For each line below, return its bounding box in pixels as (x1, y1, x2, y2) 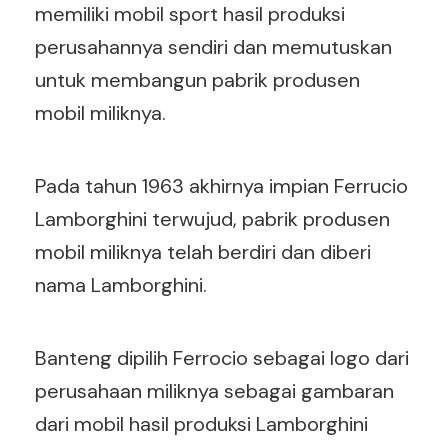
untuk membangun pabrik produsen (35, 67, 360, 93)
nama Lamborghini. (35, 272, 212, 298)
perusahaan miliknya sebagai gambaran (35, 378, 394, 404)
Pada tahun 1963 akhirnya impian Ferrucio (35, 173, 408, 199)
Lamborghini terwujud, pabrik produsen (35, 206, 390, 232)
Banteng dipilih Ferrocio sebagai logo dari (35, 345, 409, 371)
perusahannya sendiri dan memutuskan (35, 34, 392, 60)
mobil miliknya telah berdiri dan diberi (35, 239, 371, 265)
